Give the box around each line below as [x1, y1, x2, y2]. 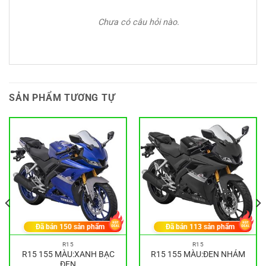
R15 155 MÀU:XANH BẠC [21, 249, 115, 259]
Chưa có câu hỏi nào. [97, 17, 179, 28]
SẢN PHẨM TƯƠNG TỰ [9, 91, 115, 103]
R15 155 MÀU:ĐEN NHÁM [151, 249, 245, 259]
